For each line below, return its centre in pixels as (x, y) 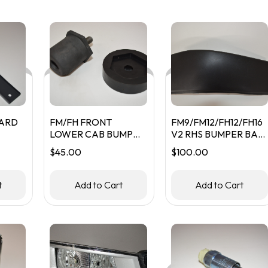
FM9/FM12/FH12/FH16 (217, 122)
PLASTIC (190, 146)
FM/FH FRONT (81, 122)
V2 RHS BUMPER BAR (217, 134)
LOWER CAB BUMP (92, 134)
